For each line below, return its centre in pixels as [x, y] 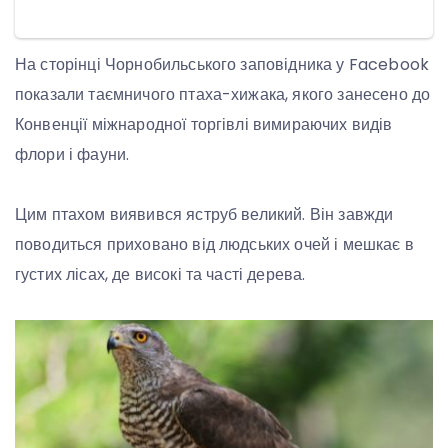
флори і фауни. [72, 155]
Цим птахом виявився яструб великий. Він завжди [204, 215]
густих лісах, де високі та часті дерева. [160, 275]
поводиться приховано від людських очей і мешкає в [214, 245]
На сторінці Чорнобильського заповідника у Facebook [222, 65]
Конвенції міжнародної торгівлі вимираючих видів [204, 125]
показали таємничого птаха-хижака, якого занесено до [223, 95]
